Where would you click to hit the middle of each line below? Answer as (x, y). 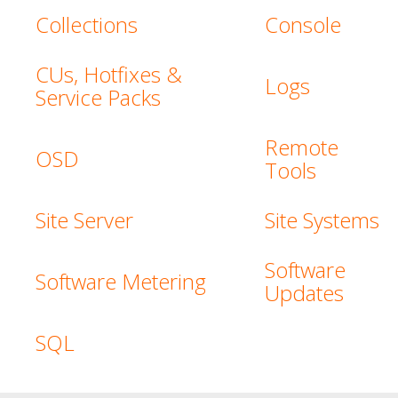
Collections (87, 24)
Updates (304, 293)
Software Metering (121, 281)
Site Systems (322, 220)
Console (303, 24)
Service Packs (98, 97)
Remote (302, 147)
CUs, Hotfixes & (109, 74)
